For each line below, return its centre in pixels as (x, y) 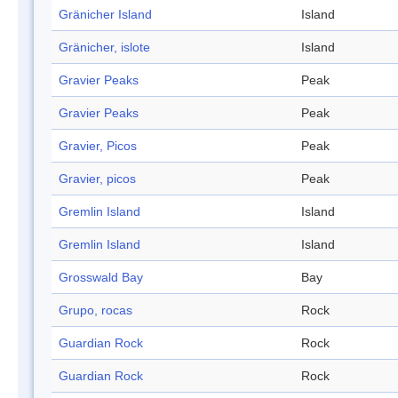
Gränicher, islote (104, 48)
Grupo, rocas (96, 310)
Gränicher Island (105, 15)
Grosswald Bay (101, 278)
